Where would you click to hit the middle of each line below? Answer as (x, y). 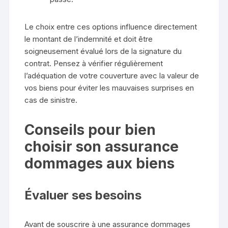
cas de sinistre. (51, 100)
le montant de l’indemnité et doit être (89, 39)
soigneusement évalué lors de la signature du (103, 51)
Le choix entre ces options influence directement (111, 27)
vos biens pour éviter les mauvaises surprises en (109, 88)
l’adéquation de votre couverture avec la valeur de (112, 76)
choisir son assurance (102, 147)
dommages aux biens (100, 164)
